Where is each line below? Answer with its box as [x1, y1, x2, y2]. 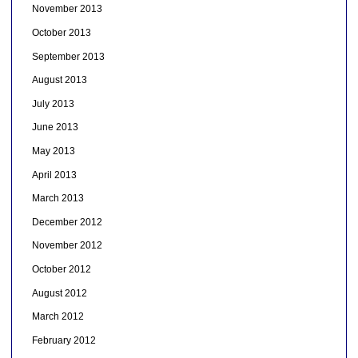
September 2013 [31, 50, 105, 62]
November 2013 [31, 3, 102, 15]
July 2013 [31, 97, 74, 109]
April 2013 [31, 169, 77, 181]
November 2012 [31, 240, 102, 252]
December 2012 [31, 216, 102, 228]
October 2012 [31, 264, 91, 275]
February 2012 [31, 334, 96, 346]
